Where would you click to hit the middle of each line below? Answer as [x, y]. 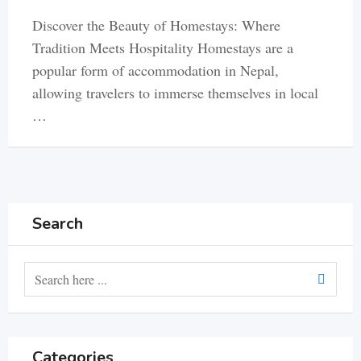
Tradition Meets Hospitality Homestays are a [163, 47]
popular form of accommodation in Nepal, [156, 70]
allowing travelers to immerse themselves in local [175, 92]
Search [58, 223]
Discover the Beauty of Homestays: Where [156, 25]
